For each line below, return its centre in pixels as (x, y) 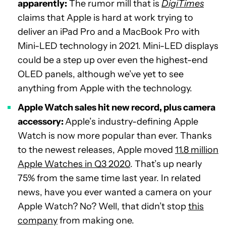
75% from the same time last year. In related (109, 178)
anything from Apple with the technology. (105, 89)
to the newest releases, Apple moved (96, 150)
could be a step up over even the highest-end (113, 60)
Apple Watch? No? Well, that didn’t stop (103, 207)
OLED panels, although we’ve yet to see (101, 74)
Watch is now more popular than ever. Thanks (115, 136)
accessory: (41, 122)
